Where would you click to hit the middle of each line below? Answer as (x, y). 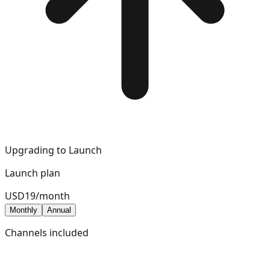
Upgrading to (37, 150)
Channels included (47, 233)
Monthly (24, 210)
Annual (59, 210)
